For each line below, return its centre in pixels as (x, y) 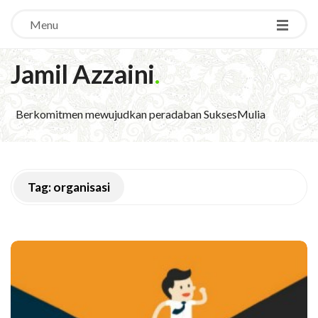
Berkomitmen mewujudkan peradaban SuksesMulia (141, 114)
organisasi (82, 187)
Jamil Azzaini (83, 74)
